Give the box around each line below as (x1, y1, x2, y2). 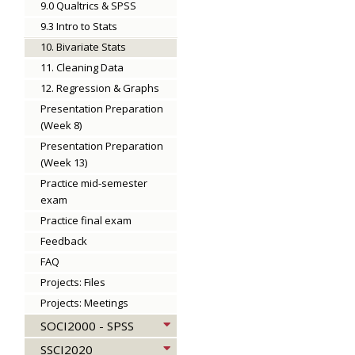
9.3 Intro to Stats (40, 19, 117, 33)
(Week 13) (40, 155, 87, 170)
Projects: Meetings (40, 296, 128, 310)
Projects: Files (40, 275, 105, 289)
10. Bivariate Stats (40, 40, 126, 54)
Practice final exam (40, 213, 132, 227)
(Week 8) (40, 118, 82, 132)
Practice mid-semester (40, 176, 147, 190)
